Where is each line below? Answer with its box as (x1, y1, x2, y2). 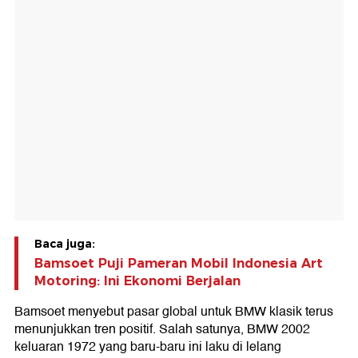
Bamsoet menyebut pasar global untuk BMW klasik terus (14, 301, 333, 323)
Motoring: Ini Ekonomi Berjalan (34, 273, 241, 289)
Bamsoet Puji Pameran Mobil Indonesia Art (34, 256, 323, 272)
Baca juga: (34, 237, 95, 252)
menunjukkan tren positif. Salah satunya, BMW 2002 (14, 319, 310, 340)
